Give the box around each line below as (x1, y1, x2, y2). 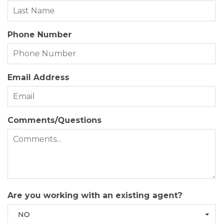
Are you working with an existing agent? (7, 191, 182, 201)
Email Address (7, 73, 69, 83)
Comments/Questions (7, 115, 102, 125)
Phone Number (7, 30, 72, 40)
